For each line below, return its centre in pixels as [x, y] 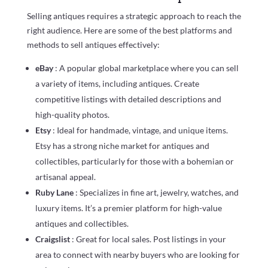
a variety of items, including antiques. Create [117, 84]
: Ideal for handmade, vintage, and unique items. [140, 130]
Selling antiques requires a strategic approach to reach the [134, 16]
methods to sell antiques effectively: [93, 45]
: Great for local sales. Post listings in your [149, 239]
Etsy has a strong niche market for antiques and [122, 146]
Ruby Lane [55, 193]
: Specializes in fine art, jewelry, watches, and [157, 193]
